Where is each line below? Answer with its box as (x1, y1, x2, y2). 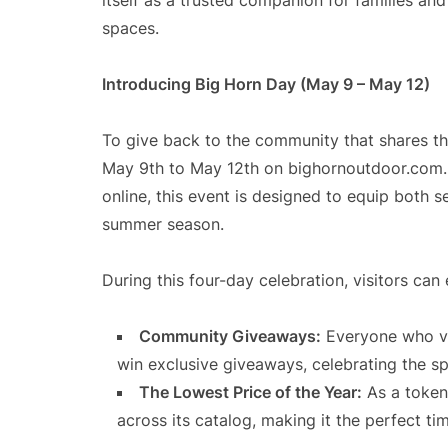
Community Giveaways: (139, 326, 321, 347)
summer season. (102, 214, 224, 235)
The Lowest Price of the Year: (139, 382, 362, 403)
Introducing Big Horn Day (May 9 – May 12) (102, 74, 430, 95)
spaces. (102, 18, 159, 39)
